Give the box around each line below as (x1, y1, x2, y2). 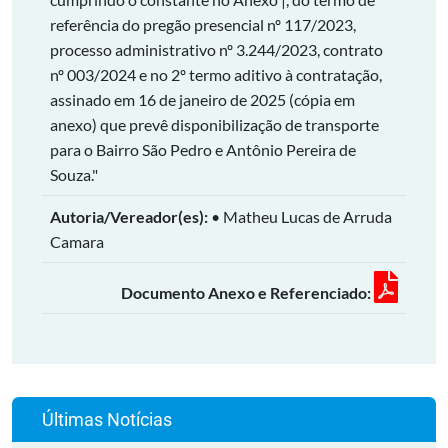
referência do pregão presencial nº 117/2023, (50, 15, 356, 34)
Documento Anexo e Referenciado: (121, 283, 374, 302)
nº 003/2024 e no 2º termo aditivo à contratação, (50, 65, 382, 84)
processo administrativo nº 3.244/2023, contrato (50, 40, 383, 59)
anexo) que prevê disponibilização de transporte (50, 115, 379, 134)
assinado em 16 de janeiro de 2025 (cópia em (50, 90, 355, 109)
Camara (50, 232, 104, 251)
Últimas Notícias (42, 409, 172, 430)
